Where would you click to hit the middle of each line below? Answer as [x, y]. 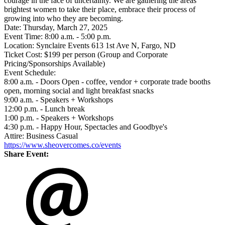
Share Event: [26, 154]
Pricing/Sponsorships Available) [54, 64]
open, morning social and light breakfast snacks [79, 91]
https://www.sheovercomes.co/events [63, 145]
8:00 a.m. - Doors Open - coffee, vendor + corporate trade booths [107, 82]
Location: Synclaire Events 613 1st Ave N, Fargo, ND [90, 46]
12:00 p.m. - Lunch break [44, 109]
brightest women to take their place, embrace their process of [100, 10]
